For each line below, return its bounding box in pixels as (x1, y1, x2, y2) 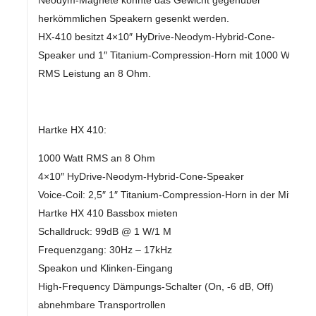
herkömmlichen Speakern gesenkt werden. (37, 12, 229, 24)
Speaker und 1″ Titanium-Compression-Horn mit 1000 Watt (37, 49, 300, 61)
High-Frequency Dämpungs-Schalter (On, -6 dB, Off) (37, 280, 274, 292)
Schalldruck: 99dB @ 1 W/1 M (37, 225, 171, 237)
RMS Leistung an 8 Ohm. (37, 67, 151, 79)
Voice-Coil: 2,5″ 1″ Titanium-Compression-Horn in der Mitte (37, 188, 300, 200)
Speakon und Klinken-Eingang (37, 262, 173, 274)
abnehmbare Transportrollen (37, 298, 166, 310)
